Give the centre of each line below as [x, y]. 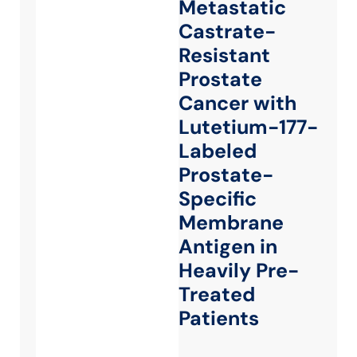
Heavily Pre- [239, 271]
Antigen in [228, 247]
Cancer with [237, 103]
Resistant [224, 55]
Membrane [231, 223]
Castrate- [227, 31]
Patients [219, 318]
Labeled [218, 151]
